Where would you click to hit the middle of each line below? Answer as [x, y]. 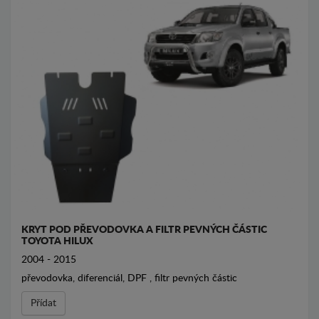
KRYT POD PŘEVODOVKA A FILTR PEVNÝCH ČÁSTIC [144, 230]
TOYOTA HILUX [57, 242]
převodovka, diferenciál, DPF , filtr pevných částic [129, 279]
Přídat [43, 304]
